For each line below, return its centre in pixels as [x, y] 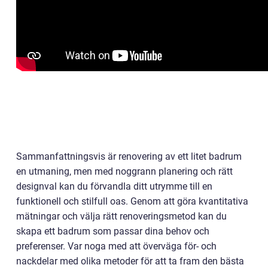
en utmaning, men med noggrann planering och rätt [124, 172]
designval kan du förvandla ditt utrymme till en [114, 187]
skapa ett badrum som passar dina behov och [113, 232]
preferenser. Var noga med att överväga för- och [116, 246]
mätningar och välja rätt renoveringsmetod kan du [121, 217]
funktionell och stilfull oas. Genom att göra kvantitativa [132, 202]
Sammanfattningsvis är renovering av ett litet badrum [129, 157]
